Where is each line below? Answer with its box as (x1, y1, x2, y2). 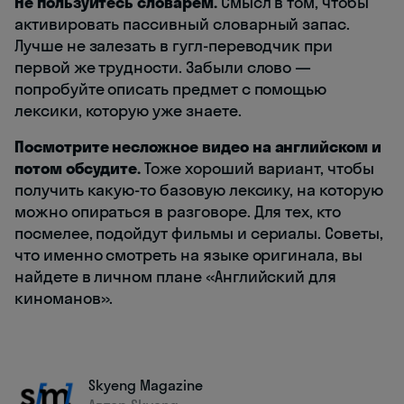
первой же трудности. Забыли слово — (14, 57, 312, 78)
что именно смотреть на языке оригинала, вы (14, 244, 363, 266)
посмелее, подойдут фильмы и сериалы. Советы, (14, 223, 383, 244)
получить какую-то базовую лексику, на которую (14, 179, 383, 201)
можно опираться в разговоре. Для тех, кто (14, 201, 341, 223)
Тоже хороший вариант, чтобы (141, 158, 374, 179)
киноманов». (14, 288, 114, 309)
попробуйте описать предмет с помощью (14, 78, 327, 100)
